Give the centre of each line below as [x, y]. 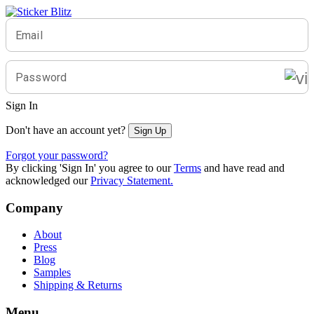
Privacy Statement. [132, 180]
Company [34, 207]
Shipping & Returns [78, 285]
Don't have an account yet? [66, 130]
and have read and [243, 168]
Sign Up [150, 131]
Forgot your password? [57, 155]
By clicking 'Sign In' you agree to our [88, 168]
